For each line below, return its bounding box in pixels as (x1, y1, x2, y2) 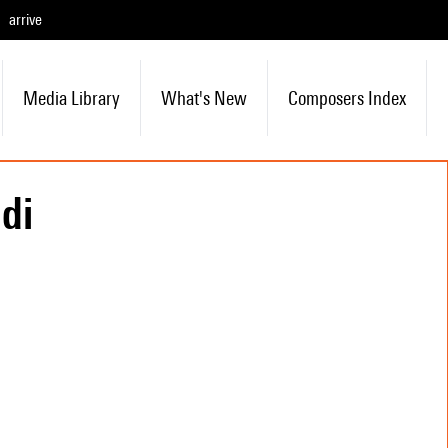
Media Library (22, 87, 120, 109)
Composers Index (287, 87, 406, 109)
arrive (9, 10, 42, 29)
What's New (160, 87, 247, 109)
